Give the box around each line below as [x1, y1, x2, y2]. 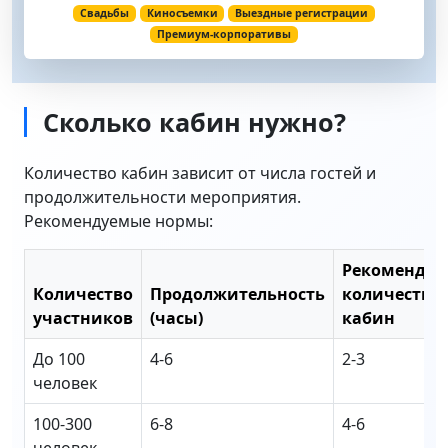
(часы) [150, 307, 203, 330]
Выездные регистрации [235, 6, 369, 21]
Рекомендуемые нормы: [24, 210, 213, 233]
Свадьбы [79, 6, 129, 21]
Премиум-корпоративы [157, 27, 291, 42]
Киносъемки [146, 6, 218, 21]
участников [33, 307, 133, 330]
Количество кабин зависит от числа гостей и [24, 162, 376, 185]
